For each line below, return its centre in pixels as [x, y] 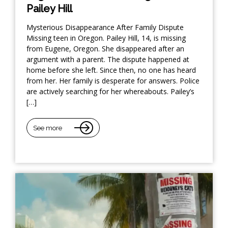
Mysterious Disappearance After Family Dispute [105, 27]
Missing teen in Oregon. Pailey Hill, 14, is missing [106, 38]
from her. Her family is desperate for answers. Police [113, 81]
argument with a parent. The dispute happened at [108, 60]
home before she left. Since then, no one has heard [111, 70]
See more [48, 128]
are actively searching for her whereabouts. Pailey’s [110, 92]
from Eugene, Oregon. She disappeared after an [105, 49]
